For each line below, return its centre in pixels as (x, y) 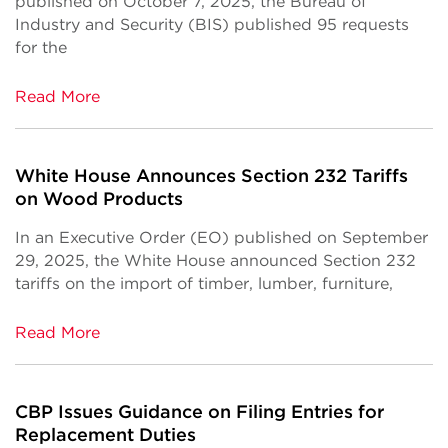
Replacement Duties (105, 434)
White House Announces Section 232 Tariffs (211, 175)
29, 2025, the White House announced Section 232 (215, 260)
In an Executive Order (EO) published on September (221, 237)
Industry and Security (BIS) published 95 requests (212, 24)
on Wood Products (99, 198)
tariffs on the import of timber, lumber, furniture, (204, 283)
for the (41, 47)
